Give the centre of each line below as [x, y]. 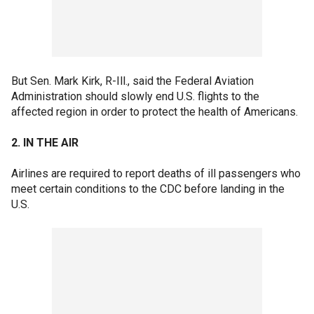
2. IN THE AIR [45, 142]
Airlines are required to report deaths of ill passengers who [156, 173]
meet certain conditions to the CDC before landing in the [148, 189]
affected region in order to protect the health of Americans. [155, 111]
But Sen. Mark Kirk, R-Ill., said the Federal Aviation [132, 81]
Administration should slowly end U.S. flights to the [135, 96]
